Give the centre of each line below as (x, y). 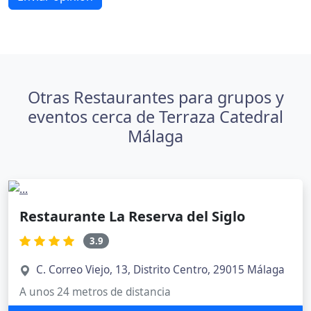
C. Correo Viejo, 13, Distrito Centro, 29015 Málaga (160, 270)
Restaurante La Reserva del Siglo (132, 216)
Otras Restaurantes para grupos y (155, 97)
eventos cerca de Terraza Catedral (155, 117)
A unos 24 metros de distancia (95, 292)
